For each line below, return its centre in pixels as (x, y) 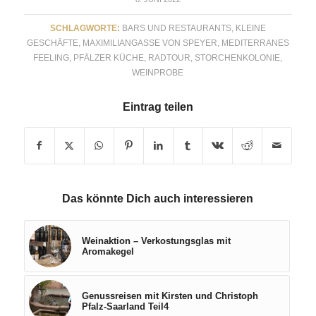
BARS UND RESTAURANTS (176, 28)
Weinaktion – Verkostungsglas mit (156, 241)
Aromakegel (108, 252)
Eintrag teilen (158, 107)
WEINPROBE (158, 73)
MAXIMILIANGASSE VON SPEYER (150, 43)
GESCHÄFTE (52, 43)
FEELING (51, 58)
